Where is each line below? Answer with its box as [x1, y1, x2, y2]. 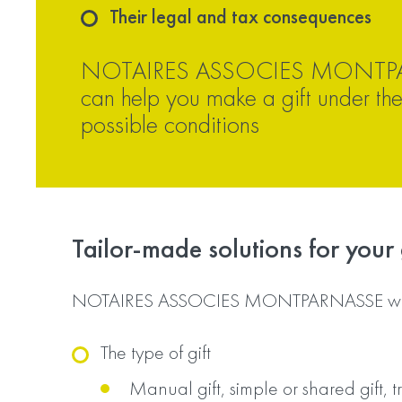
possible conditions [81, 109, 259, 140]
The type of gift [100, 339, 211, 365]
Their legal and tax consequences [109, 4, 371, 30]
